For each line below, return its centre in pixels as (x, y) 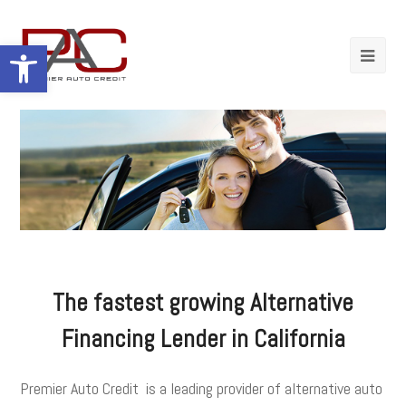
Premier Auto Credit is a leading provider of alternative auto (202, 388)
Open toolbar (48, 53)
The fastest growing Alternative (203, 302)
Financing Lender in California (203, 338)
